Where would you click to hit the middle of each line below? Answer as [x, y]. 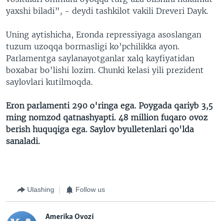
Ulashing [41, 189]
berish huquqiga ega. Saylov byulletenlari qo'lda [100, 129]
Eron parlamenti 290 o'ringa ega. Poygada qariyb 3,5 [109, 105]
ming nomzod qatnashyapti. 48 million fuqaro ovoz [107, 117]
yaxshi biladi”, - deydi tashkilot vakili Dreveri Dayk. [107, 11]
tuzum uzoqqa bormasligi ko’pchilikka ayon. [93, 46]
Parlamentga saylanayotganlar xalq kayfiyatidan [100, 58]
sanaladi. [23, 141]
